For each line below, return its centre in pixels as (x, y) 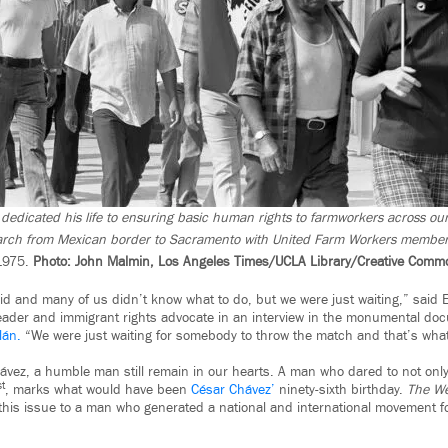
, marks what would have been (98, 390)
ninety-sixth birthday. (341, 390)
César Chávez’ (233, 390)
